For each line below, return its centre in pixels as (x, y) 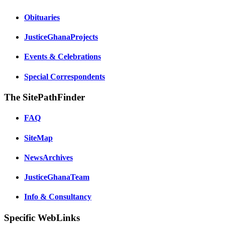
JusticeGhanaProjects (61, 37)
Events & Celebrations (63, 57)
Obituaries (42, 17)
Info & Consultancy (58, 197)
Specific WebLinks (42, 217)
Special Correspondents (65, 76)
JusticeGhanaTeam (57, 177)
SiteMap (38, 138)
